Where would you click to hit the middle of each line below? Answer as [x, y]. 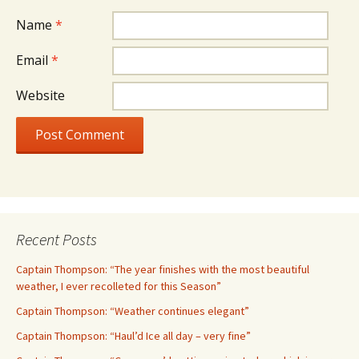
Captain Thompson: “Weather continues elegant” [133, 311]
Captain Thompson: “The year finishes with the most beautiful [163, 269]
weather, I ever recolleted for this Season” [119, 286]
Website [40, 95]
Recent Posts [56, 239]
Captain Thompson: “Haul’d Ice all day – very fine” [133, 336]
